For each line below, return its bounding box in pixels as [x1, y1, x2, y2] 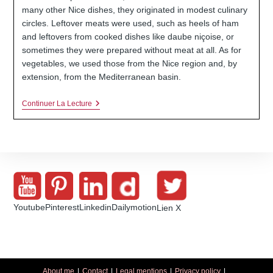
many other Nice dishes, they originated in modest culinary [21, 5, 247, 15]
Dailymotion [112, 202, 157, 212]
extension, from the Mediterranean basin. [21, 72, 181, 82]
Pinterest [45, 202, 80, 212]
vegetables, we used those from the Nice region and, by [21, 58, 237, 69]
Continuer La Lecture [21, 99, 92, 108]
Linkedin [79, 202, 112, 212]
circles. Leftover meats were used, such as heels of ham [21, 18, 239, 29]
